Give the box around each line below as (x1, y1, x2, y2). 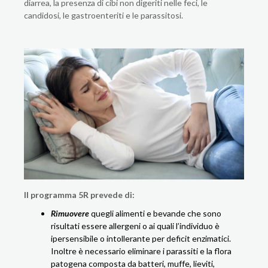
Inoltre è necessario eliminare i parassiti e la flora (51, 245, 232, 256)
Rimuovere (51, 208, 89, 218)
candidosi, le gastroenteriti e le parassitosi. (24, 10, 183, 21)
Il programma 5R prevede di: (24, 189, 135, 200)
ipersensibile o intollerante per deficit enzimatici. (51, 233, 231, 243)
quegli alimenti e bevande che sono (89, 208, 221, 218)
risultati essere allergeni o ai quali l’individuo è (51, 220, 220, 231)
